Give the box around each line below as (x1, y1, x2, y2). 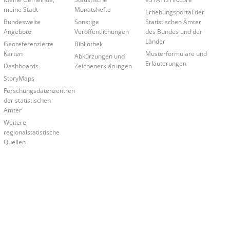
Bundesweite (3, 17, 41, 26)
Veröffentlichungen (74, 27, 129, 35)
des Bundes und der (145, 27, 203, 35)
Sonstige (74, 17, 99, 26)
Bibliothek (74, 39, 103, 48)
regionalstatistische (3, 127, 60, 136)
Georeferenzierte (3, 39, 53, 48)
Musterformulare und (145, 49, 207, 57)
